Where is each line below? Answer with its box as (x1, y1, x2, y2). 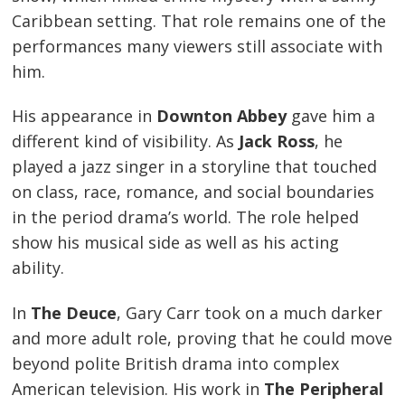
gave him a (287, 105, 376, 127)
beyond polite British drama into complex (12, 352, 340, 374)
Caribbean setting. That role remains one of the (12, 9, 387, 32)
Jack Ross (239, 130, 316, 153)
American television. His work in (12, 377, 265, 400)
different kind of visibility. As (12, 130, 240, 153)
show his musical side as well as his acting (12, 231, 340, 254)
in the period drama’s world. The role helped (12, 206, 360, 229)
